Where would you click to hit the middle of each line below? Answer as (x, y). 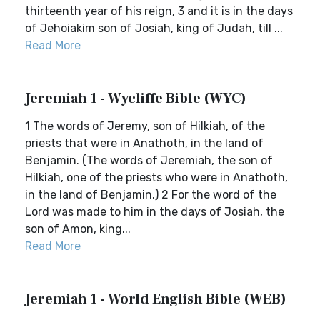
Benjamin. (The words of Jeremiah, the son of (149, 160)
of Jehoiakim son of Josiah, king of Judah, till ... (154, 28)
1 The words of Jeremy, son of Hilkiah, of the (145, 126)
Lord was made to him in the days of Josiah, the (155, 212)
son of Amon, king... (78, 229)
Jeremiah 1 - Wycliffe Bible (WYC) (136, 99)
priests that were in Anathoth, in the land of (144, 143)
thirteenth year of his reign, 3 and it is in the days (159, 11)
